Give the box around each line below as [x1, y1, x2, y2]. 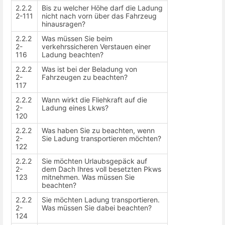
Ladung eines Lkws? [42, 103, 108, 112]
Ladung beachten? [42, 50, 103, 59]
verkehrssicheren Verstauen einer [42, 42, 151, 51]
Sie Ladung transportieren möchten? [42, 134, 161, 143]
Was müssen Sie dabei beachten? [42, 203, 152, 212]
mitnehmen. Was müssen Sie [42, 172, 135, 181]
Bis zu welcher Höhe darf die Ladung [42, 3, 163, 12]
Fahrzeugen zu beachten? [42, 72, 128, 81]
